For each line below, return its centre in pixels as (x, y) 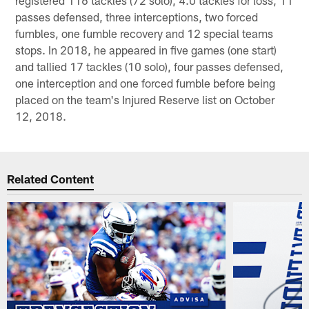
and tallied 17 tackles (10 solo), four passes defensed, (150, 66)
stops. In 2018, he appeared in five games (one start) (146, 49)
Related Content (51, 179)
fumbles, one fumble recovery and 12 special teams (144, 33)
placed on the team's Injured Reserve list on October (145, 99)
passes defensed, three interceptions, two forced (137, 16)
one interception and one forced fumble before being (146, 82)
